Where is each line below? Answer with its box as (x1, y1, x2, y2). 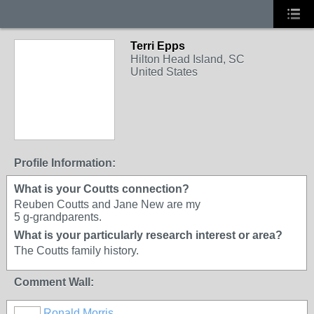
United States (130, 66, 198, 78)
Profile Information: (14, 157, 116, 169)
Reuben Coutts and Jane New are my (14, 198, 200, 210)
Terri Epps (130, 40, 185, 52)
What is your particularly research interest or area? (14, 229, 282, 241)
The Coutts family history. (14, 245, 139, 257)
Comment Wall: (14, 276, 94, 288)
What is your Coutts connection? (14, 183, 189, 195)
